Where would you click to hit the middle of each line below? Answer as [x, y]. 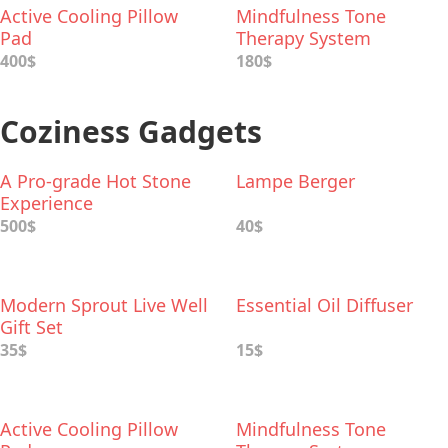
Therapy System [303, 38]
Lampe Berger [295, 181]
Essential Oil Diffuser [324, 305]
